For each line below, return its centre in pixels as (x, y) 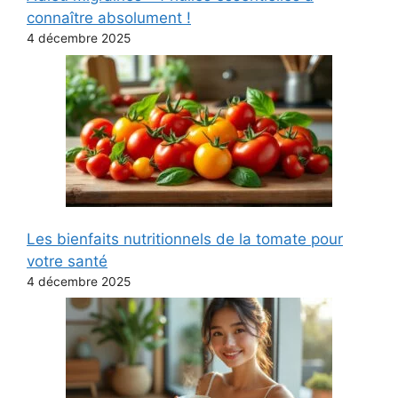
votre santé (67, 261)
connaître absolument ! (109, 18)
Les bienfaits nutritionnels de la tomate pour (185, 239)
